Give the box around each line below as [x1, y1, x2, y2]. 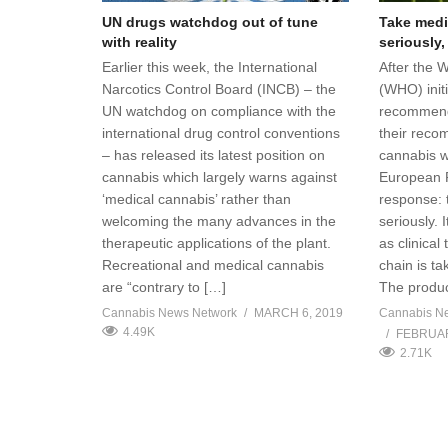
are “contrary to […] [102, 278, 226, 295]
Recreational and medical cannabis [102, 256, 324, 273]
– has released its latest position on [102, 146, 325, 163]
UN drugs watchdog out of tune [102, 13, 318, 30]
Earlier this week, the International [102, 58, 317, 75]
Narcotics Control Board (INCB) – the [102, 80, 336, 97]
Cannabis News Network [102, 305, 237, 320]
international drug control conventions [102, 124, 340, 141]
